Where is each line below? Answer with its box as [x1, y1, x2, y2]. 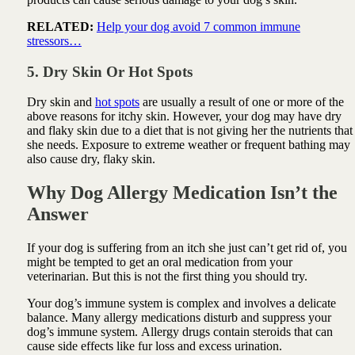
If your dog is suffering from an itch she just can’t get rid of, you [26, 241, 347, 255]
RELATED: [26, 19, 94, 33]
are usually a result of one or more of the [142, 95, 344, 109]
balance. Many [26, 311, 101, 325]
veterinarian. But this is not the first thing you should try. [26, 269, 307, 284]
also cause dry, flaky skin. [26, 152, 155, 166]
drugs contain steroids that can [181, 325, 333, 339]
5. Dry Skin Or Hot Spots [26, 63, 193, 80]
